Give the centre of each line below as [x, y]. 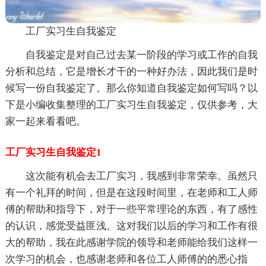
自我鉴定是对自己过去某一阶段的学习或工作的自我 [141, 55]
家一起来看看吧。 [45, 121]
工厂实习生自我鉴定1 [53, 152]
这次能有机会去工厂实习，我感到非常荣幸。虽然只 [141, 176]
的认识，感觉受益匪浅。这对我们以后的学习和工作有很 [131, 226]
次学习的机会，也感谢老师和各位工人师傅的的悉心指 [126, 259]
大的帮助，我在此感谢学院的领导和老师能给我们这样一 [131, 242]
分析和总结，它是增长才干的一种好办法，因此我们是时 [131, 71]
